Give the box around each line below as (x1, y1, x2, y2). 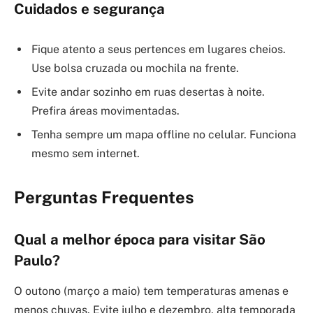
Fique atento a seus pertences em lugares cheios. (31, 42, 286, 56)
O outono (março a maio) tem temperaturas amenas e (14, 284, 289, 298)
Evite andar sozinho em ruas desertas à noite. (31, 85, 265, 99)
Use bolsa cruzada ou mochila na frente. (31, 61, 239, 75)
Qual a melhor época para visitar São (14, 231, 265, 248)
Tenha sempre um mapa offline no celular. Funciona (31, 127, 296, 141)
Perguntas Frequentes (14, 187, 194, 208)
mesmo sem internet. (31, 146, 140, 160)
